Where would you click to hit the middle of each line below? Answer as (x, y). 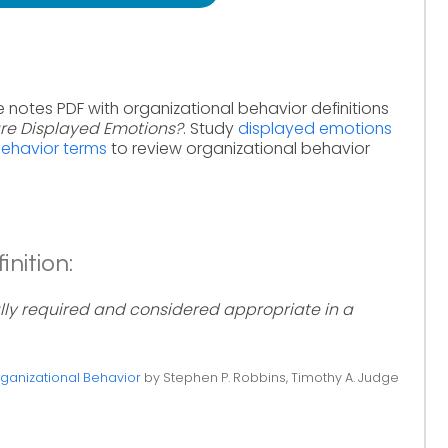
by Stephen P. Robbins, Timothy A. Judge (269, 377)
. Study (210, 128)
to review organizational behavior (238, 148)
